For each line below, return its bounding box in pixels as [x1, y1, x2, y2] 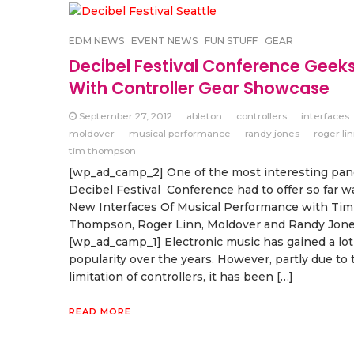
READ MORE [69, 306, 131, 318]
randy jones [245, 127, 299, 140]
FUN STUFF [205, 35, 258, 47]
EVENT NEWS [131, 35, 198, 47]
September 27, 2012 [79, 110, 172, 122]
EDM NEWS [69, 35, 124, 47]
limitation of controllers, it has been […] [69, 269, 293, 284]
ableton [186, 110, 222, 122]
